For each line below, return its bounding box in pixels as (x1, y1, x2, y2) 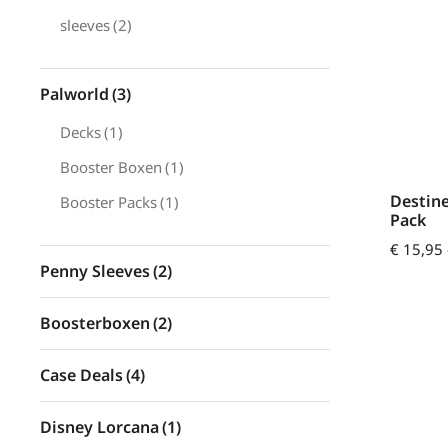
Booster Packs (60, 192, 157, 212)
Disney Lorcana (40, 416, 159, 438)
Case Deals (40, 364, 123, 386)
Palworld (40, 83, 109, 105)
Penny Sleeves (40, 260, 150, 282)
